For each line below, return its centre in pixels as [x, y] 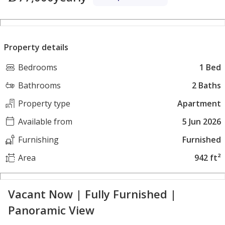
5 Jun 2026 [202, 122]
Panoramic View [51, 210]
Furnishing [38, 140]
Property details [36, 47]
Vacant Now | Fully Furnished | [92, 194]
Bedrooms [38, 68]
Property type [44, 104]
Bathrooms [39, 86]
